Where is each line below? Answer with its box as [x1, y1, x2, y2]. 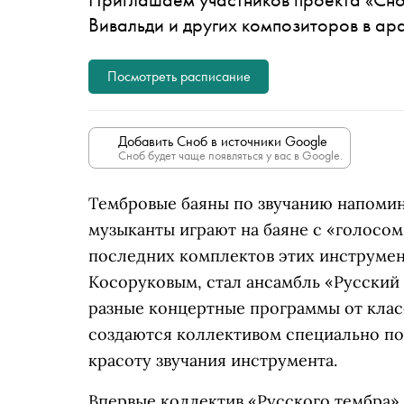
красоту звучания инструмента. [88, 350, 337, 371]
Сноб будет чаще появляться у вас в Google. [118, 147, 343, 163]
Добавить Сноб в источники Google [118, 132, 327, 151]
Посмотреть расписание [106, 67, 251, 86]
